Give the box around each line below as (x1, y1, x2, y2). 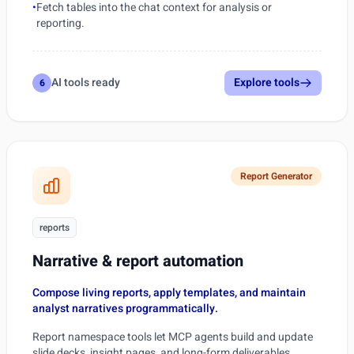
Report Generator (240, 169, 312, 183)
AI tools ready (51, 74, 120, 91)
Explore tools (234, 74, 299, 91)
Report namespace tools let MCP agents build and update (32, 329, 313, 345)
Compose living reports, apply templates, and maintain (32, 284, 306, 301)
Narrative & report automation (32, 250, 243, 273)
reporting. (36, 15, 85, 32)
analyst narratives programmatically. (32, 300, 218, 317)
